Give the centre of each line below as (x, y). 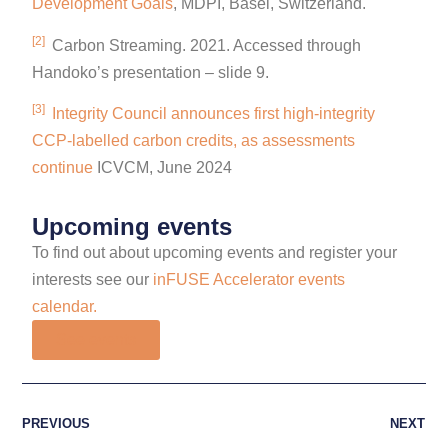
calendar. (67, 307)
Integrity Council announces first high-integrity (214, 114)
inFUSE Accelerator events (249, 280)
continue (65, 168)
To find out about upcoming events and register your (215, 253)
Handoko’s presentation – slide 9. (151, 72)
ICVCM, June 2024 (165, 168)
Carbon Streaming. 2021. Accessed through (205, 45)
